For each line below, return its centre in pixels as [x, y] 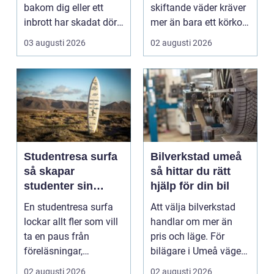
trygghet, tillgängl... [191, 266]
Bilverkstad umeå [196, 157]
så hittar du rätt [191, 172]
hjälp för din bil [190, 186]
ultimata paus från [71, 201]
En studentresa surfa [68, 207]
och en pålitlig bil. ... [193, 37]
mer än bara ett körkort [199, 23]
